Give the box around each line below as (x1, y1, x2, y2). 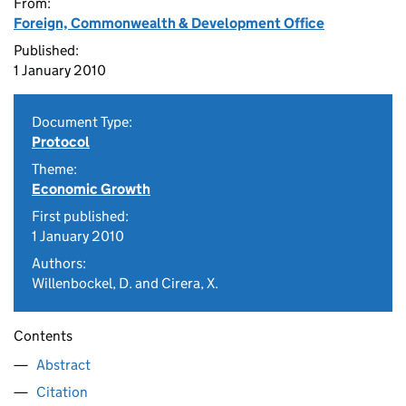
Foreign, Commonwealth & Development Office (14, 14, 324, 32)
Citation (36, 383, 88, 401)
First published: (32, 208, 129, 225)
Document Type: (32, 113, 132, 130)
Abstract (36, 356, 91, 373)
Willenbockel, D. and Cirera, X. (32, 275, 218, 292)
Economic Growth (32, 180, 150, 198)
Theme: (32, 160, 77, 178)
